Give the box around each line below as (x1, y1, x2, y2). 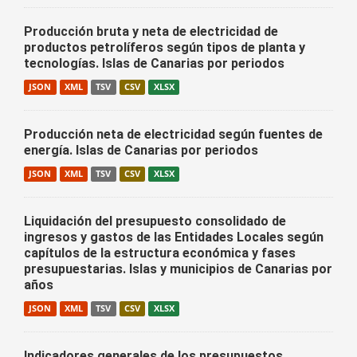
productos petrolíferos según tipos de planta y (24, 40, 305, 55)
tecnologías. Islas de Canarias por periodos (24, 56, 284, 71)
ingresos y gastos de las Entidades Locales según (24, 229, 324, 245)
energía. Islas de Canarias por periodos (24, 143, 258, 158)
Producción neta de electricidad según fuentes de (24, 127, 323, 142)
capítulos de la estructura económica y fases (24, 245, 296, 261)
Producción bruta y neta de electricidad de (24, 24, 278, 39)
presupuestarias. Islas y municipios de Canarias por (24, 261, 332, 277)
